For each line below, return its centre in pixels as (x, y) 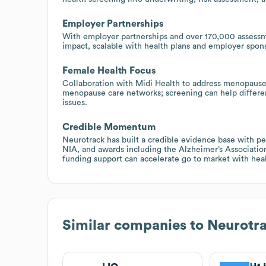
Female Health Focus (109, 70)
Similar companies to (135, 225)
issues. (75, 102)
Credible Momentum (109, 127)
